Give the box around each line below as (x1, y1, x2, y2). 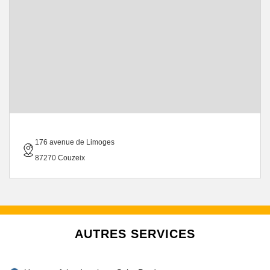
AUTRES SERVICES (75, 227, 195, 240)
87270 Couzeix (35, 154, 85, 162)
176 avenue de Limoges (35, 138, 115, 146)
